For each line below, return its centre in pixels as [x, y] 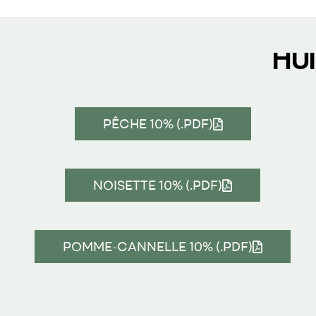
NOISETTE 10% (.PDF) [158, 186]
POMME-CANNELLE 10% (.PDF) [158, 247]
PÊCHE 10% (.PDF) [158, 124]
